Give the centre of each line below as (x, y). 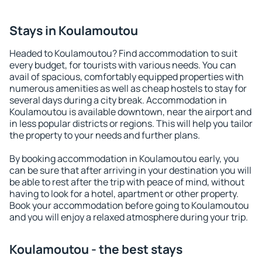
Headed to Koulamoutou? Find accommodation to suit (123, 53)
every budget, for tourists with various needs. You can (123, 65)
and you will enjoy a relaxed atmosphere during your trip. (129, 217)
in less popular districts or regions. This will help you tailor (131, 123)
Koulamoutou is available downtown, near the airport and (130, 112)
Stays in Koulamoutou (74, 30)
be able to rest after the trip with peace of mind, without (127, 182)
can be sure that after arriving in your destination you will (130, 170)
